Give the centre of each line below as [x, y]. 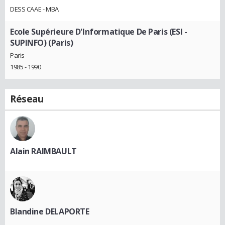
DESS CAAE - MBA [34, 9]
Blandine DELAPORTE [50, 212]
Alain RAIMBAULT [43, 151]
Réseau [27, 99]
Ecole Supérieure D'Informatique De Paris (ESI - [99, 31]
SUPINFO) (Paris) [42, 42]
